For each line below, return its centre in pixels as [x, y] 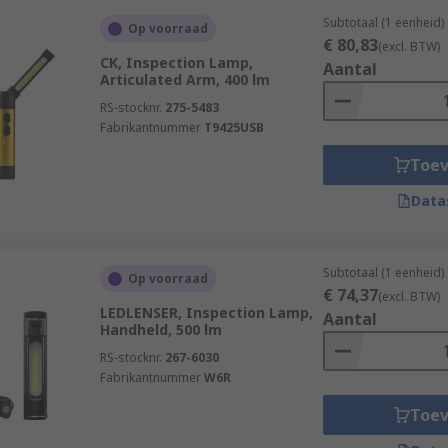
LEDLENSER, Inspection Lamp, [206, 312]
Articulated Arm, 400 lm [184, 79]
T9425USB [233, 127]
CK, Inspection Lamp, [176, 62]
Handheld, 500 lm [160, 329]
